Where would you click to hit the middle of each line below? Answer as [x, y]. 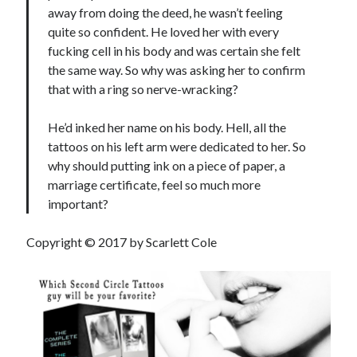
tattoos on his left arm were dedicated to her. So [177, 146]
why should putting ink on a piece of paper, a [167, 165]
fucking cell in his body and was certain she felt [175, 50]
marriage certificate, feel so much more [155, 184]
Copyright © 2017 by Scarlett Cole [122, 241]
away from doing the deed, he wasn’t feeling [166, 12]
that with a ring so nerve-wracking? [143, 88]
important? [78, 203]
